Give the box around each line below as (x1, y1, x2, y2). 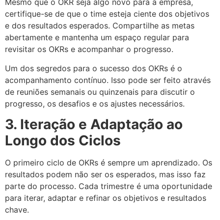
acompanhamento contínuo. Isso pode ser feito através (5, 75, 211, 85)
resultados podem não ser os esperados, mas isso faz (5, 169, 206, 180)
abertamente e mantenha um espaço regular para (5, 32, 189, 43)
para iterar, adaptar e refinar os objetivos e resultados (5, 193, 206, 203)
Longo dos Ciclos (5, 132, 121, 149)
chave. (5, 205, 29, 215)
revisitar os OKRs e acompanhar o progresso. (5, 44, 173, 55)
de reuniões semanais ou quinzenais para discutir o (5, 86, 195, 97)
